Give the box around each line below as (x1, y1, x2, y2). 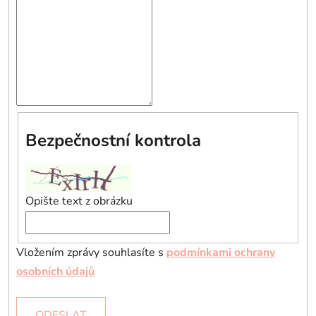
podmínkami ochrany (166, 244, 275, 260)
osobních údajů (16, 263, 95, 279)
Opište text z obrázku (25, 193, 133, 209)
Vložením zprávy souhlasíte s (16, 244, 166, 260)
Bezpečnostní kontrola (25, 128, 201, 152)
